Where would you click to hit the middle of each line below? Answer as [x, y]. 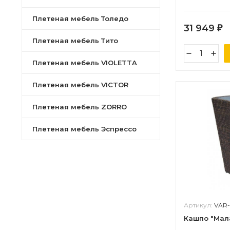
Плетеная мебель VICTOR [80, 85]
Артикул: [199, 205]
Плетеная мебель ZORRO [80, 107]
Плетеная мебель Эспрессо [84, 129]
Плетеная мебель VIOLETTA [85, 63]
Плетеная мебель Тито [75, 41]
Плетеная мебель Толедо [80, 18]
